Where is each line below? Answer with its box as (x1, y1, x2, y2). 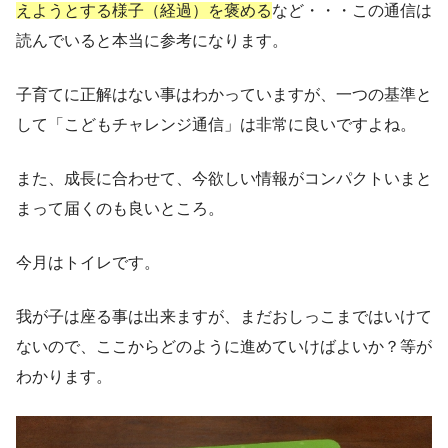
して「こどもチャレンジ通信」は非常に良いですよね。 (16, 115, 416, 133)
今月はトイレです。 (16, 253, 160, 271)
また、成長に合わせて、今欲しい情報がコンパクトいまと (16, 169, 432, 187)
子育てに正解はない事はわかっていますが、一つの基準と (16, 85, 432, 103)
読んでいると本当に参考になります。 (16, 31, 288, 49)
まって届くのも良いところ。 (16, 199, 224, 217)
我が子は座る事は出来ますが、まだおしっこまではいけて (16, 307, 432, 325)
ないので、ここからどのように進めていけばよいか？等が (16, 337, 432, 355)
